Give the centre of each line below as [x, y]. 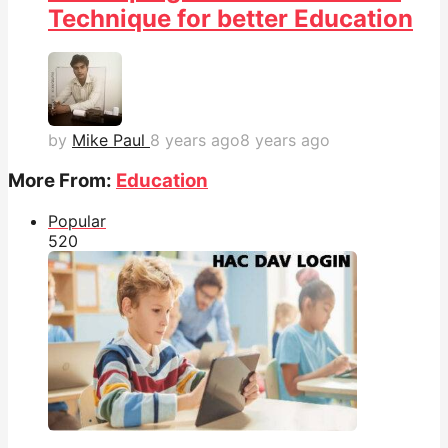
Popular [77, 220]
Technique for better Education [230, 18]
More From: [62, 181]
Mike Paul [108, 140]
